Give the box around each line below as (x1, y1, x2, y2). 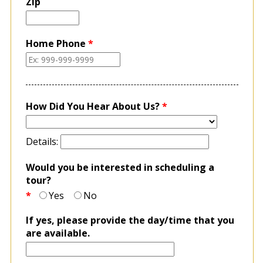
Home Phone (25, 36, 86, 50)
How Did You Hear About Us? (25, 99, 160, 113)
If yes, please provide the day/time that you (25, 213, 234, 227)
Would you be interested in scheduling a (25, 160, 214, 174)
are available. (25, 226, 90, 240)
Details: (25, 134, 60, 148)
